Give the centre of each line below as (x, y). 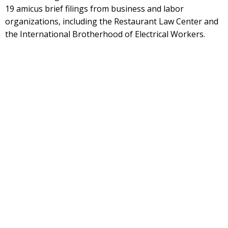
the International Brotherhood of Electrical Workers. (105, 34)
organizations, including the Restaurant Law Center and (112, 21)
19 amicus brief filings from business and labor (94, 9)
